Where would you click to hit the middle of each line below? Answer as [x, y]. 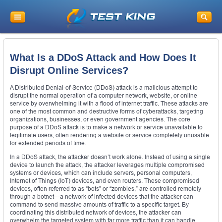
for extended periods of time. [48, 143]
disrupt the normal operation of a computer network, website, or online [104, 95]
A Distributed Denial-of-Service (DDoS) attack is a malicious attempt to [104, 87]
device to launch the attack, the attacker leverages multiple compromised [107, 165]
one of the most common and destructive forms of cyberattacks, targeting [107, 111]
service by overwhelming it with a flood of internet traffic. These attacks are [109, 103]
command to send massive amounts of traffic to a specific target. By [99, 204]
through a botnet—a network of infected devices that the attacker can [102, 196]
